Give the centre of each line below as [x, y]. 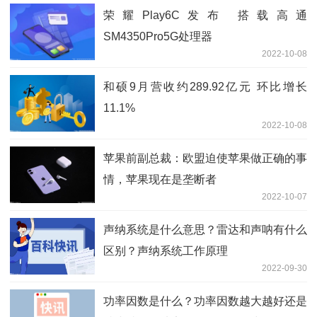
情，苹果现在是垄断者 [160, 179]
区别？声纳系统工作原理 [166, 250]
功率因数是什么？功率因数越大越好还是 [205, 301]
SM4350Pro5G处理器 [158, 36]
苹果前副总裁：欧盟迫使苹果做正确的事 [205, 158]
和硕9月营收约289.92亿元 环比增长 [205, 86]
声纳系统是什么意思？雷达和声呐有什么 [205, 229]
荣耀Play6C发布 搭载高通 [205, 15]
